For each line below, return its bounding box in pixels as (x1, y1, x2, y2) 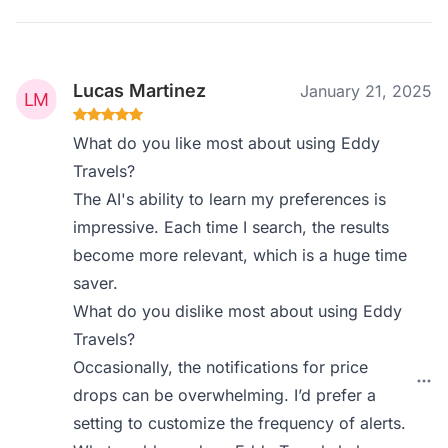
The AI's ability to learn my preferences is (73, 189, 387, 209)
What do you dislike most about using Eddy (73, 301, 403, 321)
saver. (73, 273, 119, 293)
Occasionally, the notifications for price (73, 357, 369, 377)
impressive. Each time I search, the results (73, 217, 390, 237)
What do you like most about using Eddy (73, 133, 381, 153)
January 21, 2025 (300, 81, 432, 101)
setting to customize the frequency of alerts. (73, 413, 407, 433)
